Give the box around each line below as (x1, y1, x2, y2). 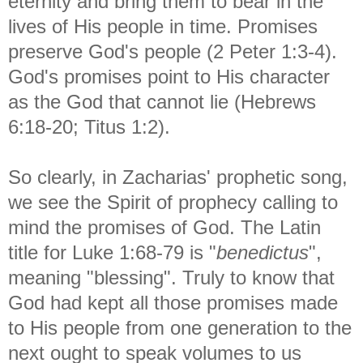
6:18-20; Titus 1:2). (8, 115, 176, 138)
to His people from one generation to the (8, 316, 352, 339)
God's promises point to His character (8, 65, 330, 88)
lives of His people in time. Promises (8, 15, 318, 37)
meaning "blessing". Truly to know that (8, 266, 335, 288)
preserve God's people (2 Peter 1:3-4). (8, 40, 337, 62)
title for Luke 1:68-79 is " (8, 241, 216, 263)
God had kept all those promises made (8, 291, 338, 314)
